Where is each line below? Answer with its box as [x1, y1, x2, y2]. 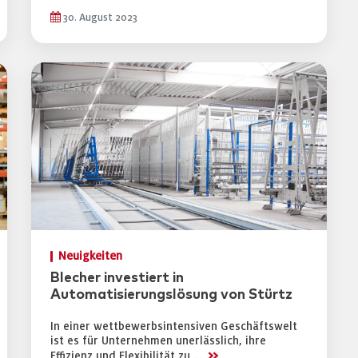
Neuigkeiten [58, 250, 122, 262]
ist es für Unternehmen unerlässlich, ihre [50, 335, 266, 347]
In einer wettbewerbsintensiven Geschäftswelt [50, 320, 297, 332]
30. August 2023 [61, 12, 137, 23]
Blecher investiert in [50, 271, 184, 285]
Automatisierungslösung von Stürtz [50, 288, 292, 302]
